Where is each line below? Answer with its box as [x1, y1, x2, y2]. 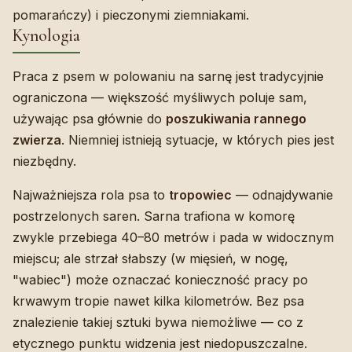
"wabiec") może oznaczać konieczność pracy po [13, 271, 308, 288]
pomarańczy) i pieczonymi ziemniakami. [13, 6, 249, 23]
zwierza [13, 131, 61, 148]
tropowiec [169, 186, 232, 203]
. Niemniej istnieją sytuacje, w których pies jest [61, 131, 334, 148]
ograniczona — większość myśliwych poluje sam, [13, 89, 307, 105]
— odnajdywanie [232, 186, 333, 203]
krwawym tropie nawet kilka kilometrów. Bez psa [13, 292, 304, 309]
